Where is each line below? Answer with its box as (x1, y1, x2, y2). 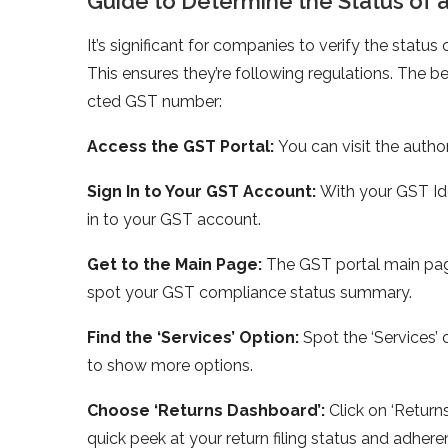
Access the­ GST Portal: (87, 136, 278, 156)
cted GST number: (87, 91, 222, 111)
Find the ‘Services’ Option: (87, 327, 303, 347)
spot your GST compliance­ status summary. (87, 282, 412, 302)
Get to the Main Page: (87, 254, 266, 274)
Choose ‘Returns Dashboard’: (87, 400, 329, 420)
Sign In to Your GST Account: (87, 181, 320, 201)
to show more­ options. (87, 355, 253, 375)
